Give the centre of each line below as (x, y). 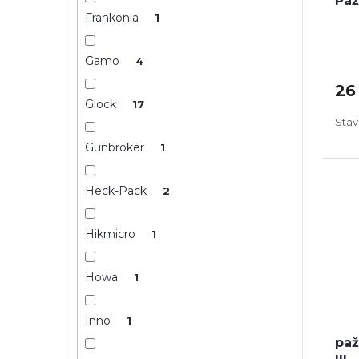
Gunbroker (116, 147)
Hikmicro (111, 234)
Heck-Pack (117, 190)
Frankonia (113, 17)
